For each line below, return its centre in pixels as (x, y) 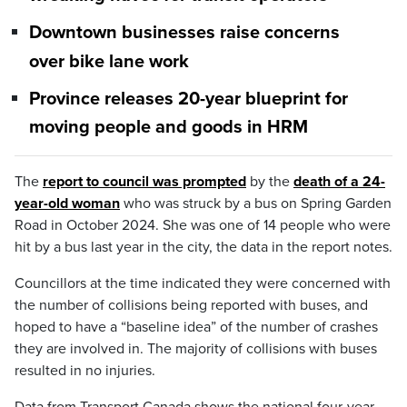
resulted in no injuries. (85, 371)
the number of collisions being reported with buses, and (191, 306)
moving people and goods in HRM (169, 128)
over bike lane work (109, 61)
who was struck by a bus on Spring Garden (256, 204)
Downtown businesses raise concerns (184, 33)
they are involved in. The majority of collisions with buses (196, 349)
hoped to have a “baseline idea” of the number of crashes (196, 328)
